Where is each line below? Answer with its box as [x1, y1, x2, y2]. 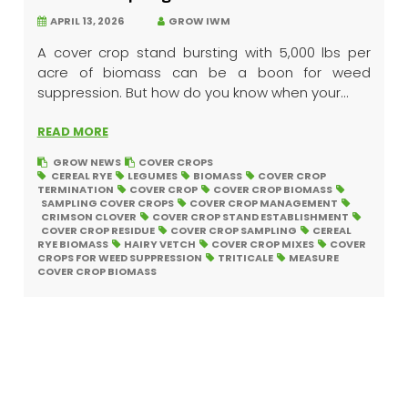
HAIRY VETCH [123, 237, 196, 251]
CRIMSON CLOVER [40, 209, 137, 224]
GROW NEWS [52, 155, 121, 169]
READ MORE [36, 123, 108, 140]
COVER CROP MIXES [210, 237, 314, 251]
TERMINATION [36, 182, 114, 197]
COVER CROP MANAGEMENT [189, 196, 338, 210]
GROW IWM [164, 14, 230, 28]
